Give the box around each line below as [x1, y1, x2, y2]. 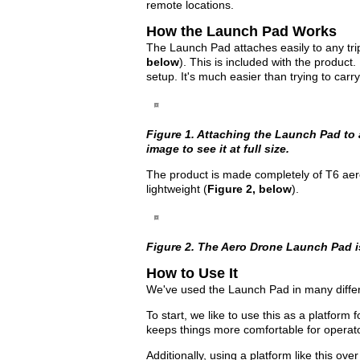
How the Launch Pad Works [146, 23, 337, 39]
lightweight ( [146, 182, 207, 195]
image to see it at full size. [146, 142, 289, 155]
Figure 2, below [207, 182, 292, 195]
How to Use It [146, 265, 238, 281]
